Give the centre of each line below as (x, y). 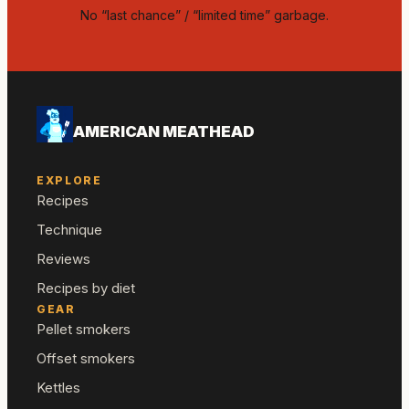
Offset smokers (86, 358)
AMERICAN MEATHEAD (164, 132)
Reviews (63, 258)
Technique (69, 229)
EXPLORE (69, 180)
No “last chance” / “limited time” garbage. (204, 16)
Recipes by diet (86, 288)
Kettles (58, 387)
